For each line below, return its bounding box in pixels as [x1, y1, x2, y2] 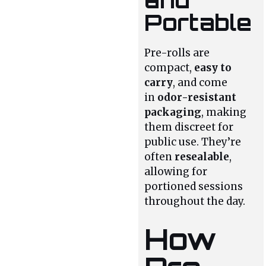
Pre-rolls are [144, 46, 210, 60]
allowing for [144, 165, 208, 179]
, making [201, 106, 247, 119]
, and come [173, 76, 228, 90]
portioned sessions [144, 180, 243, 194]
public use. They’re [144, 135, 242, 149]
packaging [144, 106, 202, 119]
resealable [175, 150, 230, 164]
